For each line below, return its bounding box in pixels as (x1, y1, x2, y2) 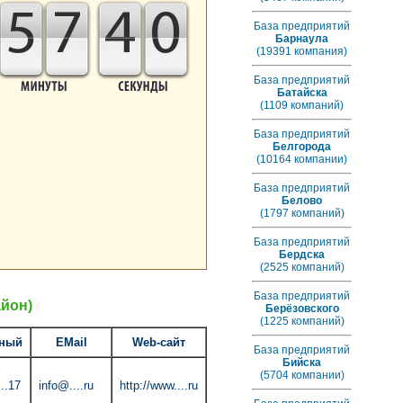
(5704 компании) (259, 369, 345, 381)
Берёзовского (264, 302, 339, 315)
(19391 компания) (256, 45, 347, 58)
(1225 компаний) (259, 315, 345, 327)
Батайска (276, 86, 327, 99)
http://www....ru (120, 378, 198, 392)
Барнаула (275, 32, 328, 45)
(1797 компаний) (259, 207, 345, 219)
